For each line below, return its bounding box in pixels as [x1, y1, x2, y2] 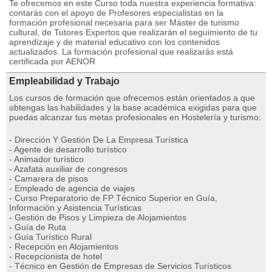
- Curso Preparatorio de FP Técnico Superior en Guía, [9, 193, 217, 203]
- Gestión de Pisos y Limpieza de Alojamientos [9, 212, 186, 222]
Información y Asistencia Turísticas [9, 203, 141, 212]
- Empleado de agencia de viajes [9, 183, 135, 193]
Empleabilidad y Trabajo [9, 76, 120, 86]
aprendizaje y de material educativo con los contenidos [9, 37, 220, 47]
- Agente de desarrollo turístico [9, 144, 127, 154]
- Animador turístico [9, 154, 84, 164]
